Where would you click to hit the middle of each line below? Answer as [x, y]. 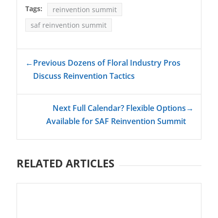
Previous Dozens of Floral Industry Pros [107, 63]
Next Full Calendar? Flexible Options [119, 108]
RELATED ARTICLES [65, 163]
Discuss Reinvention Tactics [84, 76]
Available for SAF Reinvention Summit [116, 121]
